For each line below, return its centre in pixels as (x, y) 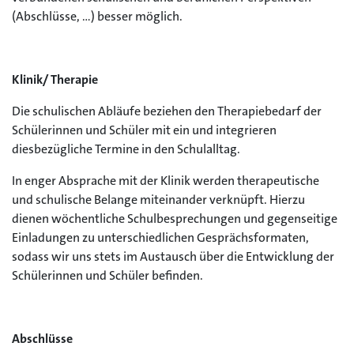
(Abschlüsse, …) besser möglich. (97, 16)
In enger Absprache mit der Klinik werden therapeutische (166, 181)
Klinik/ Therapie (55, 79)
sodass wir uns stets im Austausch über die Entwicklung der (173, 256)
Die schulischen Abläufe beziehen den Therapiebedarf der (167, 111)
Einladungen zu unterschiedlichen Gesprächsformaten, (160, 237)
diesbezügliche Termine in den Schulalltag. (126, 149)
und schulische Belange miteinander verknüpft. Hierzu (158, 200)
